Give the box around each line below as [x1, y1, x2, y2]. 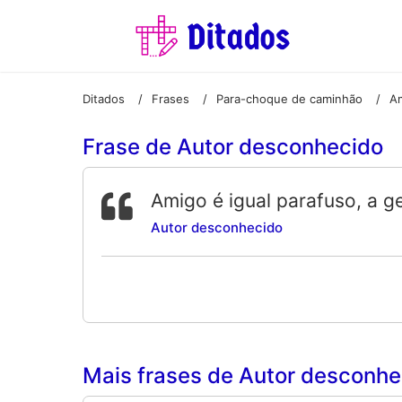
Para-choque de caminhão [216, 91, 363, 106]
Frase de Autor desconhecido [83, 134, 383, 160]
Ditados [83, 91, 125, 106]
